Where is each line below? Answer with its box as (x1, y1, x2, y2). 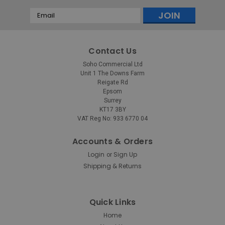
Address (30, 18, 58, 28)
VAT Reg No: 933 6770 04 (77, 115, 148, 122)
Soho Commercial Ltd (82, 60, 143, 68)
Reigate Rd (97, 78, 128, 86)
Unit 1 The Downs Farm (80, 69, 145, 77)
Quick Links (89, 196, 136, 208)
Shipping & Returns (83, 161, 142, 170)
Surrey (103, 96, 122, 104)
